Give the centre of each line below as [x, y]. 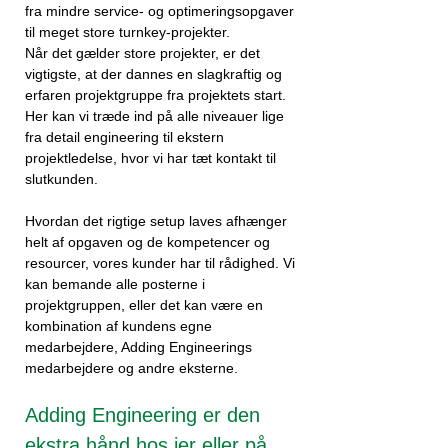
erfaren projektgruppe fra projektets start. [155, 95]
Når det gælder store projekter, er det [142, 53]
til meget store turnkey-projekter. [127, 32]
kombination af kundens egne [118, 326]
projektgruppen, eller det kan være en [144, 305]
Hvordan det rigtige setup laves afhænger [156, 221]
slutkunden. [63, 179]
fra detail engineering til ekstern [124, 137]
